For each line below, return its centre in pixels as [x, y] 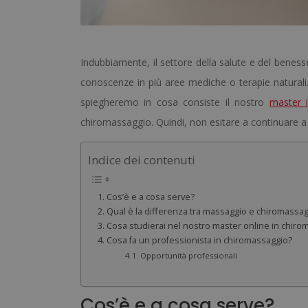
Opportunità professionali [189, 256]
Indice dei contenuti [142, 160]
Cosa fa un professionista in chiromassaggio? [199, 241]
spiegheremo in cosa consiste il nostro [175, 102]
